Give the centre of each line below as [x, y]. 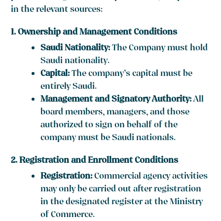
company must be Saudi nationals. [108, 139]
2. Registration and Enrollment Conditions [95, 161]
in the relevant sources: [57, 10]
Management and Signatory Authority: [116, 100]
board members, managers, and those [115, 113]
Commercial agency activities [150, 177]
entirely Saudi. [69, 87]
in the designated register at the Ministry [122, 203]
